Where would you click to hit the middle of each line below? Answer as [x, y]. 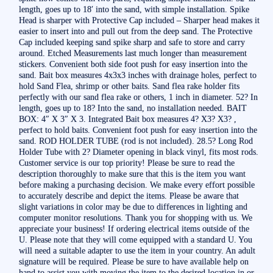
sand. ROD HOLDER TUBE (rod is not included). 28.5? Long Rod [136, 140]
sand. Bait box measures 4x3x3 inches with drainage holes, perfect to [137, 75]
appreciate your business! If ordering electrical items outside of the [134, 228]
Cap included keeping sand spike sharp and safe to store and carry [132, 42]
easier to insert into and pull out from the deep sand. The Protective [135, 31]
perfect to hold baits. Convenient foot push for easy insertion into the [138, 129]
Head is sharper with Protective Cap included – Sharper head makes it [139, 20]
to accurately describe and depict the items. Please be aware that [129, 195]
